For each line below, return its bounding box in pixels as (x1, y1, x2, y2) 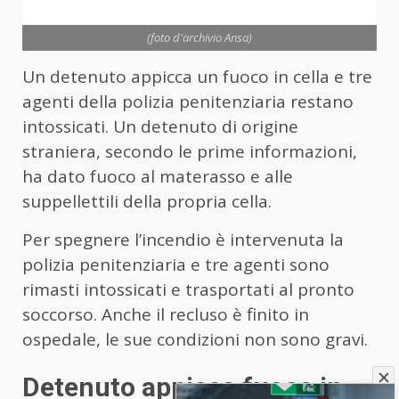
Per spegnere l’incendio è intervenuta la (22, 227, 344, 251)
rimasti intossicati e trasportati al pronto (22, 277, 354, 301)
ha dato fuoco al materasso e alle (22, 164, 293, 188)
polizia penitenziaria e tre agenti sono (22, 252, 330, 276)
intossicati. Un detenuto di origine (22, 114, 298, 138)
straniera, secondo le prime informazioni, (22, 139, 357, 163)
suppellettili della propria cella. (22, 189, 272, 213)
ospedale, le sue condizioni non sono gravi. (22, 327, 368, 351)
